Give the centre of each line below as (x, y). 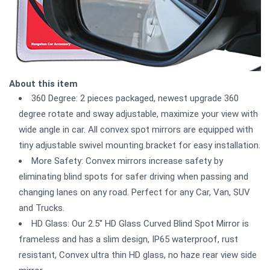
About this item (43, 84)
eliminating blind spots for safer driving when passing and (133, 177)
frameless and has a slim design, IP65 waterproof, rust (128, 240)
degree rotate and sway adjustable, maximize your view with (138, 114)
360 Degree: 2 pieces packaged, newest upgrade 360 (135, 99)
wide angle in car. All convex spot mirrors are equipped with (136, 130)
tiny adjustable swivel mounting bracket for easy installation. (140, 146)
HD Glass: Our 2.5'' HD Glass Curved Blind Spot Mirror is (140, 224)
